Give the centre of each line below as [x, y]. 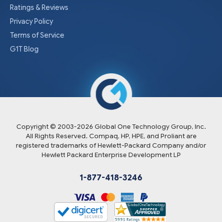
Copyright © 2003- [46, 127]
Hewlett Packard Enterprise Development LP [111, 155]
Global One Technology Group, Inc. [149, 127]
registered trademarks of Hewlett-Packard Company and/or [111, 146]
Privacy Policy [31, 22]
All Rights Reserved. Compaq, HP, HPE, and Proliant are [111, 136]
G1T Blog [24, 49]
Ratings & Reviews [39, 8]
